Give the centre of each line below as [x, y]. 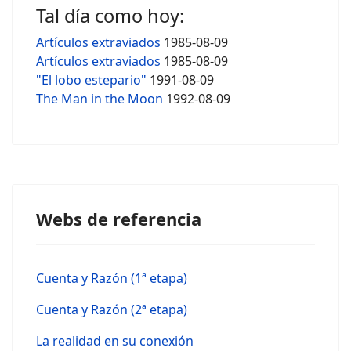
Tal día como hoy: [110, 15]
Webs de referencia [119, 218]
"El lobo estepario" [91, 80]
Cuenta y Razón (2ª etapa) [112, 309]
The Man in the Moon [100, 98]
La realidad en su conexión [115, 340]
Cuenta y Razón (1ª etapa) [112, 278]
